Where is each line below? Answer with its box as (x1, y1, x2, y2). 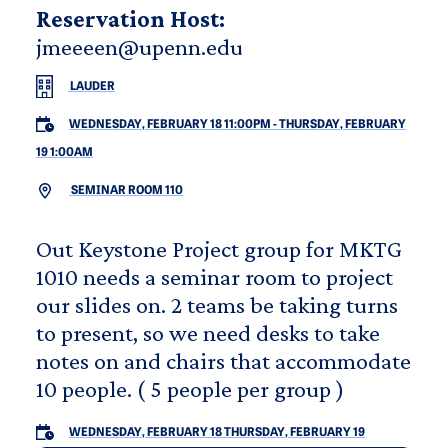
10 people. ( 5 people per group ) (36, 374, 344, 402)
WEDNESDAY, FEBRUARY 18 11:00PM (69, 118, 271, 131)
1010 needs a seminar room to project (36, 262, 393, 290)
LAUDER (68, 80, 115, 93)
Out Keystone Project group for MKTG (36, 234, 402, 262)
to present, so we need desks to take (36, 318, 380, 346)
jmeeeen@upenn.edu (36, 32, 243, 60)
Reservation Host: (36, 4, 225, 32)
